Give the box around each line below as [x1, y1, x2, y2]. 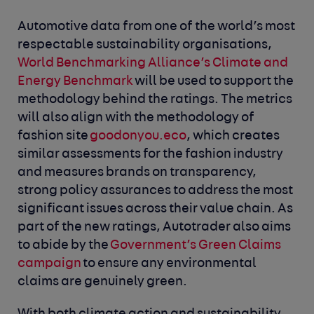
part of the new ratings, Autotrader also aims [18, 221, 292, 235]
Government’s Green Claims [110, 239, 282, 253]
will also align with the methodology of [18, 111, 255, 125]
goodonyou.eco [90, 130, 187, 144]
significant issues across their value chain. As [18, 203, 294, 217]
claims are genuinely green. [18, 275, 188, 289]
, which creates [186, 130, 280, 144]
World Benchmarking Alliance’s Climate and [18, 57, 289, 71]
